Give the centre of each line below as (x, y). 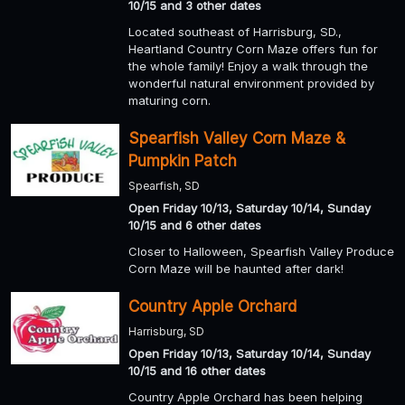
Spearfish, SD (164, 186)
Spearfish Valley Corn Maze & (237, 139)
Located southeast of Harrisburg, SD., (235, 32)
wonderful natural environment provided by (251, 84)
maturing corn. (170, 101)
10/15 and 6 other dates (195, 226)
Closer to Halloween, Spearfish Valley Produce (261, 252)
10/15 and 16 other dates (197, 371)
